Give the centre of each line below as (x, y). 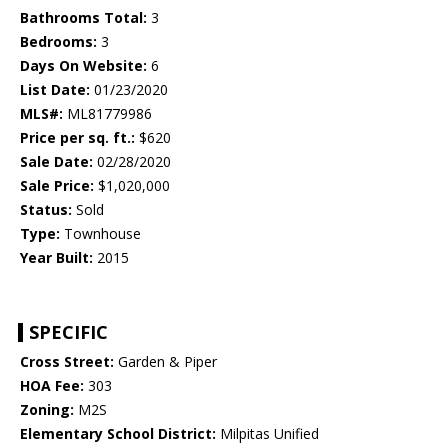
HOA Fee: (52, 386)
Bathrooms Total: (83, 18)
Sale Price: (57, 186)
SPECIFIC (68, 332)
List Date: (55, 90)
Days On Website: (83, 66)
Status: (46, 210)
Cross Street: (67, 362)
